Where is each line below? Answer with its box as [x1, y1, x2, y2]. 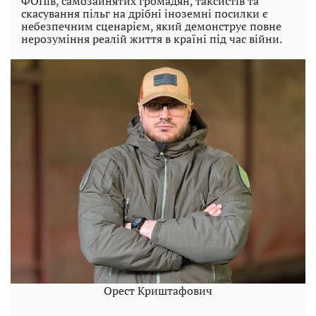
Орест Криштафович [104, 283, 212, 299]
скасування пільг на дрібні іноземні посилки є [21, 6, 268, 21]
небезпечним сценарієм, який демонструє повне [21, 18, 281, 34]
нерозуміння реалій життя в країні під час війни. [21, 31, 282, 47]
